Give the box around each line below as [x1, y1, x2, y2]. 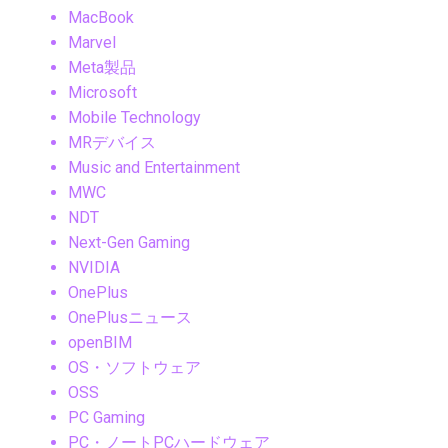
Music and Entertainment [68, 158, 240, 178]
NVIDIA [68, 258, 120, 278]
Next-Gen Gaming [68, 233, 190, 253]
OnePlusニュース [68, 308, 192, 328]
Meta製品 [68, 58, 136, 78]
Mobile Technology [68, 108, 201, 128]
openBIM [68, 333, 132, 353]
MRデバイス [68, 133, 156, 153]
